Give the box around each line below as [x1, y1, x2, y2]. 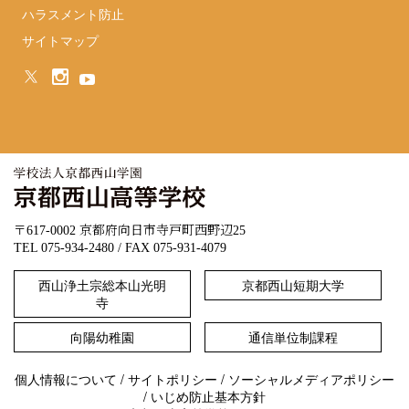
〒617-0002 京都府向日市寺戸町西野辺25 [14, 224, 246, 238]
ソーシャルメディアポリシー [228, 370, 394, 389]
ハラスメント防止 [22, 4, 125, 23]
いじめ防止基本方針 [151, 387, 266, 406]
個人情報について [15, 370, 117, 389]
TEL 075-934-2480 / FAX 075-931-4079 [14, 241, 226, 256]
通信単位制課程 [248, 328, 338, 347]
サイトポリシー [128, 370, 217, 389]
